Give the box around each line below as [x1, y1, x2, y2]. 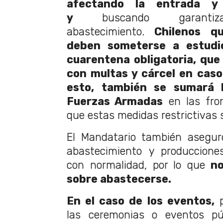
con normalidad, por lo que [67, 159, 205, 171]
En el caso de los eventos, [67, 195, 215, 207]
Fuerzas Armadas [67, 95, 163, 108]
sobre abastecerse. [67, 173, 174, 185]
